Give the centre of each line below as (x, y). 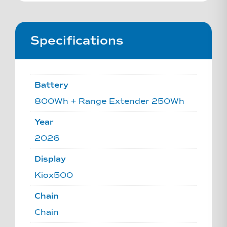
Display (50, 159)
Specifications (77, 40)
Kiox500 (54, 175)
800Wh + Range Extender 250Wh (109, 101)
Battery (51, 85)
